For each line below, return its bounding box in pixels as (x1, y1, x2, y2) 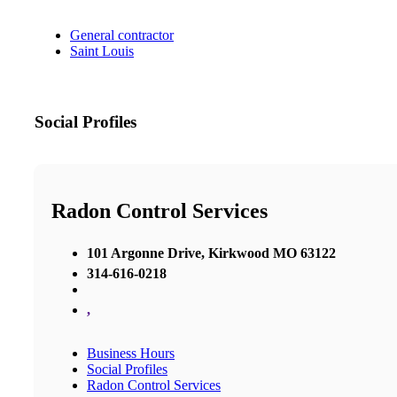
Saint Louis (70, 43, 134, 59)
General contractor (70, 27, 174, 43)
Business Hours (87, 345, 175, 361)
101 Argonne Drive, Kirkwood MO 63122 (87, 245, 336, 261)
